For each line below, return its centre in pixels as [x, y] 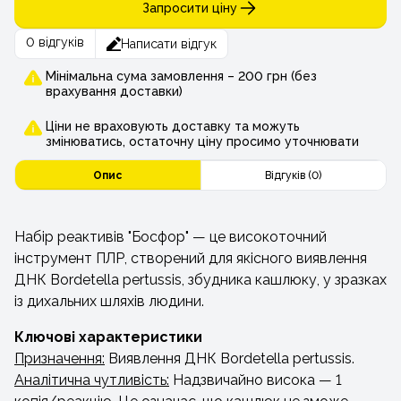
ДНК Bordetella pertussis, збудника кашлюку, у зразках [200, 280]
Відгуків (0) [294, 175]
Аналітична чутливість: [92, 380]
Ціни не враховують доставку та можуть [173, 126]
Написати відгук [169, 44]
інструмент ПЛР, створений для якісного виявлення [191, 258]
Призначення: [60, 358]
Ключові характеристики [108, 337]
